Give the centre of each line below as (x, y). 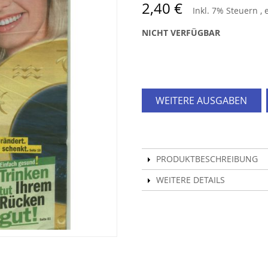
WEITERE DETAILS (190, 180)
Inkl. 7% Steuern (226, 11)
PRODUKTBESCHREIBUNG (207, 159)
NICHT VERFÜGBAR (181, 33)
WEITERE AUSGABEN (202, 101)
